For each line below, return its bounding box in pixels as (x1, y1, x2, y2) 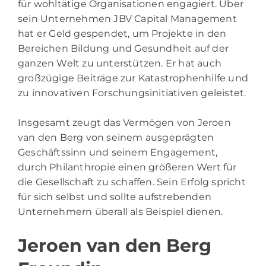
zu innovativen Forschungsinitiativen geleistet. (18, 87, 246, 99)
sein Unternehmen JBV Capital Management (18, 12, 237, 24)
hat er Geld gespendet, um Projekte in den (18, 27, 227, 39)
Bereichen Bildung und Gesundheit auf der (18, 42, 229, 54)
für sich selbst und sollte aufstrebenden (18, 191, 211, 202)
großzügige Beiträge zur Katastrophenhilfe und (18, 72, 249, 84)
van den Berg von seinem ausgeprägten (18, 131, 214, 143)
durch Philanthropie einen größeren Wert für (18, 161, 237, 173)
